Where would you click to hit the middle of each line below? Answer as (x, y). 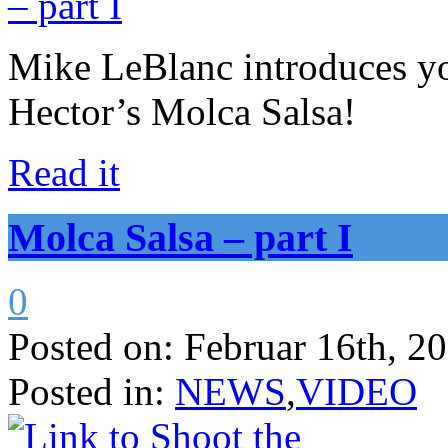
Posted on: (91, 347)
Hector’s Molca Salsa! (182, 112)
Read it (64, 173)
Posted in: (86, 392)
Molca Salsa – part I (180, 237)
